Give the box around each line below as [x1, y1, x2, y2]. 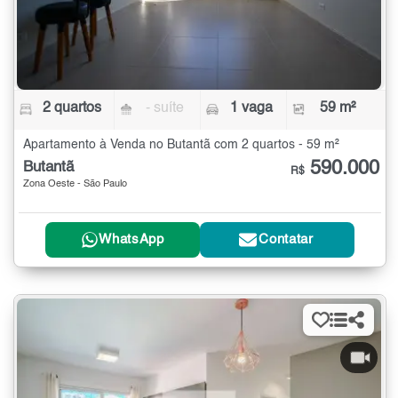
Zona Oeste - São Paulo [23, 179, 127, 190]
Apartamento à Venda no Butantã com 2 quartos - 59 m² [23, 139, 339, 152]
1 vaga [229, 101, 273, 116]
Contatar [259, 233, 314, 247]
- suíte [146, 101, 185, 116]
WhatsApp [99, 233, 164, 247]
